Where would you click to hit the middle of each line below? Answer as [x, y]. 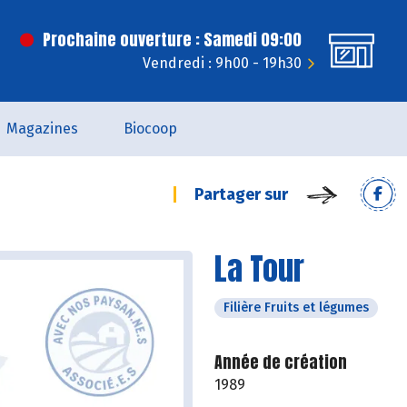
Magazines [42, 129]
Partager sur [241, 194]
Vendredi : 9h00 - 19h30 [222, 63]
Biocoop [150, 129]
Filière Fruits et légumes [296, 308]
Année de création [281, 362]
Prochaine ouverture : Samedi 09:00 [172, 40]
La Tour [259, 268]
